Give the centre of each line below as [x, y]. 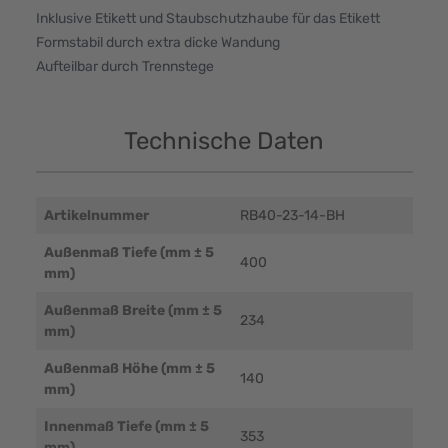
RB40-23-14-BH [292, 215]
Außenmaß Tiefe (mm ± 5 [128, 252]
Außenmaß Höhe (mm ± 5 [129, 368]
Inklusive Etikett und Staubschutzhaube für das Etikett [207, 18]
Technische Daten [224, 140]
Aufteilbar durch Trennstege [124, 66]
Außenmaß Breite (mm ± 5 [132, 310]
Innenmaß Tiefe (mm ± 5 [126, 426]
